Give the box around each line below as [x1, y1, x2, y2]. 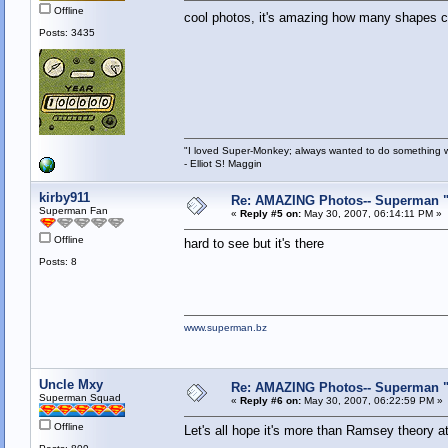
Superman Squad [38, 392, 121, 404]
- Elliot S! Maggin [183, 158, 262, 170]
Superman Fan [38, 205, 108, 217]
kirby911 [38, 190, 90, 206]
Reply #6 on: [239, 395, 301, 407]
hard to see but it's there [183, 236, 324, 252]
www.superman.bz [183, 322, 267, 334]
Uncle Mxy [38, 377, 103, 393]
